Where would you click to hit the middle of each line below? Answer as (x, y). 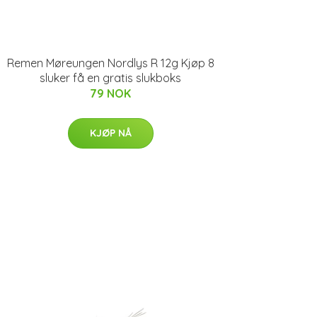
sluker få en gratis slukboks (110, 78)
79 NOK (110, 93)
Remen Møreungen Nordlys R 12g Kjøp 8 (110, 63)
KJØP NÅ (110, 133)
